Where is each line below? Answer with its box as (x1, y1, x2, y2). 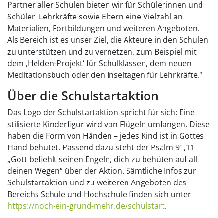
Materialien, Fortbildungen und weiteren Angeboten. (7, 23, 200, 34)
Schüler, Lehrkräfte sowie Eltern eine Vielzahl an (7, 11, 182, 22)
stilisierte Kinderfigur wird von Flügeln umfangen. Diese (7, 119, 210, 130)
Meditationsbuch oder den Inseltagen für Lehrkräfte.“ (7, 70, 202, 81)
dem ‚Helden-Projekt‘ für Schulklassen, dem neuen (7, 58, 192, 69)
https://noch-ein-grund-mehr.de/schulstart (7, 200, 165, 212)
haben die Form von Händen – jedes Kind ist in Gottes (7, 130, 204, 142)
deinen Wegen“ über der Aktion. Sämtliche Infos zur (7, 165, 196, 177)
